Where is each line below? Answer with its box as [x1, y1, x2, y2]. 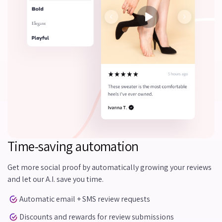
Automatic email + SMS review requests [19, 194, 150, 205]
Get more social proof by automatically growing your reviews [7, 162, 212, 172]
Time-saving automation [7, 136, 139, 155]
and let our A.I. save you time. [7, 173, 104, 184]
